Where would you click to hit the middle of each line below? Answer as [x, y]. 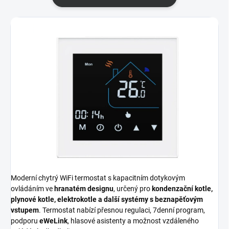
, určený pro [133, 189]
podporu [25, 221]
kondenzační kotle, [182, 189]
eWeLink [53, 221]
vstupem [25, 210]
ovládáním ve [32, 189]
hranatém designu [84, 189]
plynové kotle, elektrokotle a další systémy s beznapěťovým [107, 200]
